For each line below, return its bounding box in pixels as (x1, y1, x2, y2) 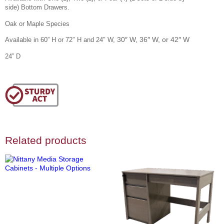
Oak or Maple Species (5, 19, 69, 27)
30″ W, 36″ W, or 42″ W (117, 35, 189, 44)
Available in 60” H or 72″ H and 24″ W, (5, 36, 117, 44)
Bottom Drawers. (21, 3, 69, 11)
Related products (5, 134, 86, 146)
